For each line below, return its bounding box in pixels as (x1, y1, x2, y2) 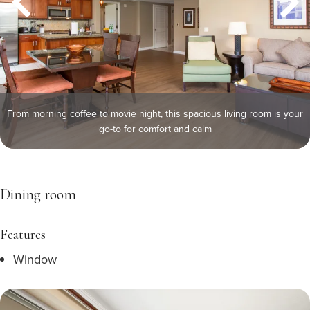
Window (13, 250, 57, 268)
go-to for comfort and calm (98, 122, 212, 136)
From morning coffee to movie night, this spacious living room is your (7, 107, 303, 120)
